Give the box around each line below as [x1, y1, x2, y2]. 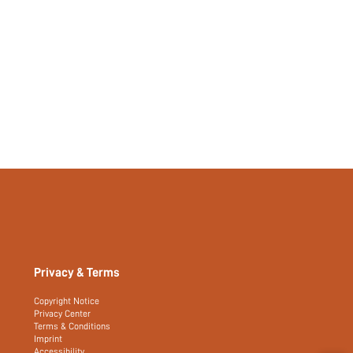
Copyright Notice [33, 295, 99, 307]
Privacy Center [33, 308, 91, 319]
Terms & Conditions [33, 321, 110, 332]
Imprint [33, 333, 62, 344]
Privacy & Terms [33, 265, 120, 280]
